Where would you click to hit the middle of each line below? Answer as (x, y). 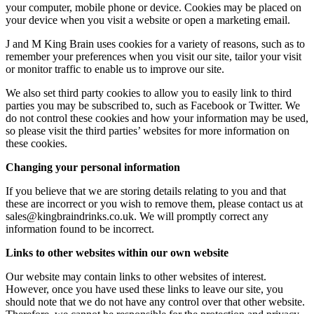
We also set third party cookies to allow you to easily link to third (149, 93)
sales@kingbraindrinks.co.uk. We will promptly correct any (137, 216)
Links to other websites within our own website (117, 253)
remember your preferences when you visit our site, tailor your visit (153, 56)
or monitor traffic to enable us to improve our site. (115, 69)
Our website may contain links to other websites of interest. (136, 277)
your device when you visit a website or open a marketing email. (148, 20)
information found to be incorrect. (80, 229)
